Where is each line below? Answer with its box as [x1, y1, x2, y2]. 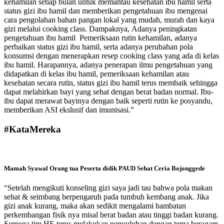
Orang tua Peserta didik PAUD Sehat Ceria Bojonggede [48, 164, 205, 172]
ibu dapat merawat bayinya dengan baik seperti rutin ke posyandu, [4, 96, 212, 105]
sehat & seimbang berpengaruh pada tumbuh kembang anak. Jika [4, 192, 209, 201]
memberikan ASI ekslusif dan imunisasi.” [4, 105, 134, 114]
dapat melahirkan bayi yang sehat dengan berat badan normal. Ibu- [4, 87, 213, 96]
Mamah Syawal [4, 164, 48, 172]
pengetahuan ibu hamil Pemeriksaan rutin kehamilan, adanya [4, 33, 197, 42]
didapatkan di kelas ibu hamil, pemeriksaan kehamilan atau [4, 69, 189, 78]
